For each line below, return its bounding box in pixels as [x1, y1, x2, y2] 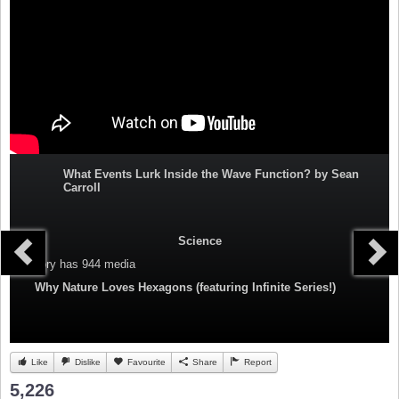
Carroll [63, 181, 101, 195]
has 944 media [56, 257, 135, 272]
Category [10, 257, 56, 272]
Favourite [125, 357, 166, 368]
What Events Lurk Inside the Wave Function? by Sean [63, 167, 359, 182]
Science [177, 234, 222, 248]
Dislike [72, 357, 101, 368]
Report [241, 357, 272, 368]
